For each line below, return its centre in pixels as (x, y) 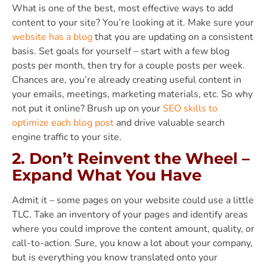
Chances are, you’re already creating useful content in (127, 80)
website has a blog (52, 37)
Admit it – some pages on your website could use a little (133, 200)
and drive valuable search (169, 122)
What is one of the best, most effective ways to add (122, 8)
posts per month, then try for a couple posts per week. (128, 65)
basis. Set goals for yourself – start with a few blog (121, 51)
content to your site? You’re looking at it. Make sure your (133, 22)
